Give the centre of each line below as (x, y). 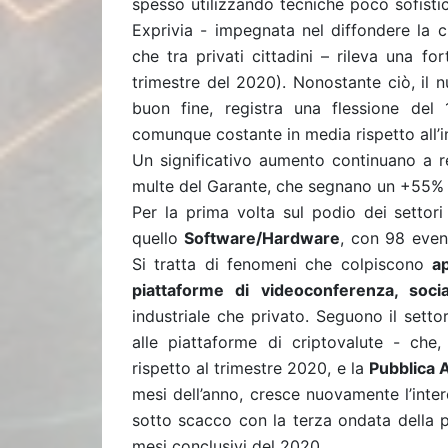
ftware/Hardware (272, 238)
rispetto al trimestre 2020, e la (250, 368)
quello (158, 238)
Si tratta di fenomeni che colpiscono (282, 264)
